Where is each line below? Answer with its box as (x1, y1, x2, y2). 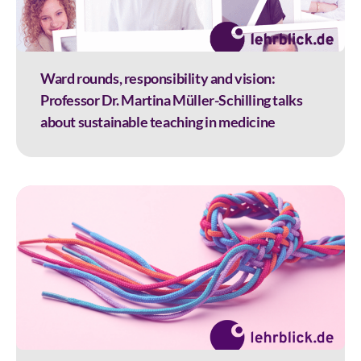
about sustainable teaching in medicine (40, 113, 276, 131)
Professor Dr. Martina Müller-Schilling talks (40, 91, 303, 110)
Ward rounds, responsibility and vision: (40, 69, 276, 88)
